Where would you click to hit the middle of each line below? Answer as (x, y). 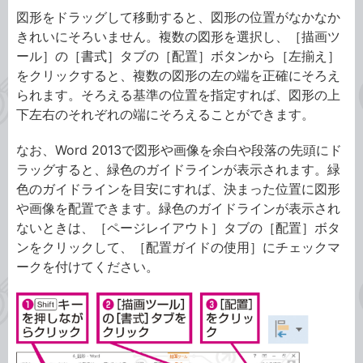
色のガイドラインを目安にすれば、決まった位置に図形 (178, 189)
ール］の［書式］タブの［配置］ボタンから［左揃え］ (178, 56)
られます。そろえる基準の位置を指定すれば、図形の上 (178, 95)
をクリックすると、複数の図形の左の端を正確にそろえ (178, 76)
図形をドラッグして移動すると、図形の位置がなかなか (178, 17)
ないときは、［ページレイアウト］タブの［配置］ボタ (178, 228)
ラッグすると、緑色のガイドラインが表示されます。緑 (178, 170)
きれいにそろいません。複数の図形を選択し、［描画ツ (178, 37)
